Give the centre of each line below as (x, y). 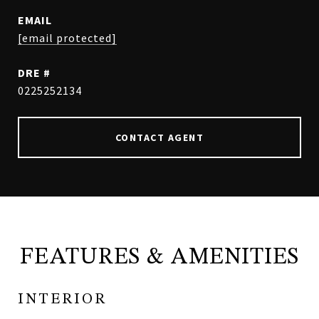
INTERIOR (62, 299)
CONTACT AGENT (159, 137)
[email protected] (67, 38)
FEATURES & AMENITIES (159, 258)
